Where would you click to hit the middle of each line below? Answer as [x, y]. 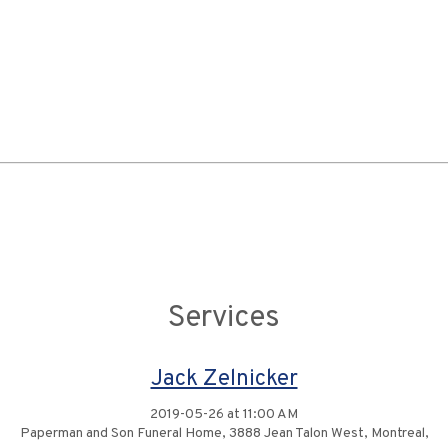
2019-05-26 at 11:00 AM [224, 414]
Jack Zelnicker [224, 379]
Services [224, 318]
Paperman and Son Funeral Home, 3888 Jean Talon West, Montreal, [224, 433]
